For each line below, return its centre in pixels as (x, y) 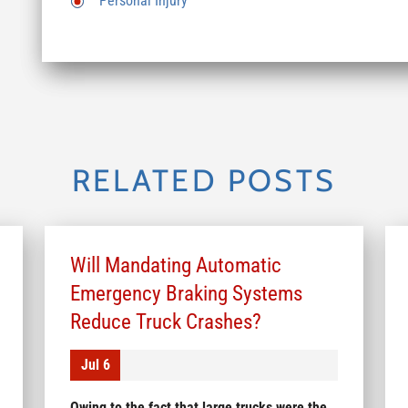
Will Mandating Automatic (175, 265)
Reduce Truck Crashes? (165, 321)
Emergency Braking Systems (186, 293)
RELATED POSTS (204, 180)
